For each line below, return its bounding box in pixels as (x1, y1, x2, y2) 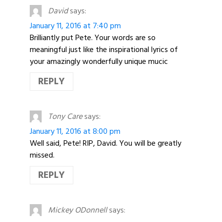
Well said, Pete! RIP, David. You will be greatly (30, 137, 181, 150)
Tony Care (48, 110, 82, 123)
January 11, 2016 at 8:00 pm (30, 125, 120, 138)
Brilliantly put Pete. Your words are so (30, 31, 156, 45)
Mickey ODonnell (48, 204, 107, 217)
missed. (30, 149, 55, 162)
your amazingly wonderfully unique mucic (30, 55, 168, 68)
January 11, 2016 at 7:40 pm (30, 19, 121, 33)
